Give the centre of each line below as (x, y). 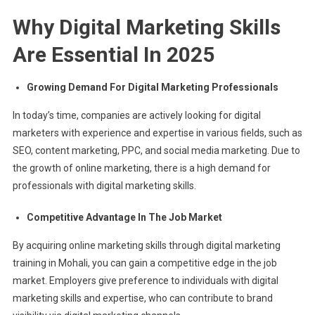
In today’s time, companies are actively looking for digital (136, 115)
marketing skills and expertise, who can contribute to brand (142, 298)
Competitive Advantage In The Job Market (125, 217)
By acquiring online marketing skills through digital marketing (146, 245)
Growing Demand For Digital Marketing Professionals (152, 87)
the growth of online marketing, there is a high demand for (141, 168)
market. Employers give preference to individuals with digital (145, 281)
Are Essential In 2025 (113, 54)
